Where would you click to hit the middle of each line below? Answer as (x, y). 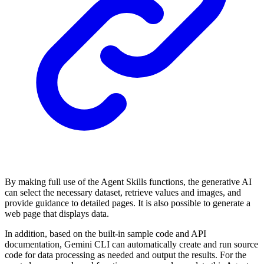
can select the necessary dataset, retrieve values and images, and (123, 193)
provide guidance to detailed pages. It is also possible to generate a (128, 203)
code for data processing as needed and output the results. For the (126, 255)
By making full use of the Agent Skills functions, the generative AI (128, 182)
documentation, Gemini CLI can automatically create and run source (131, 245)
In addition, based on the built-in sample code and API (105, 234)
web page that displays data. (57, 214)
